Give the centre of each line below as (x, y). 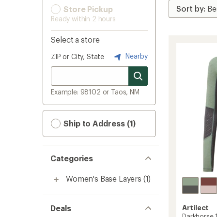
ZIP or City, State (78, 56)
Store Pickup (87, 9)
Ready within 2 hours (83, 19)
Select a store (75, 39)
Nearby (136, 56)
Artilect (196, 208)
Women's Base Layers (104, 178)
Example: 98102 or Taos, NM (95, 92)
